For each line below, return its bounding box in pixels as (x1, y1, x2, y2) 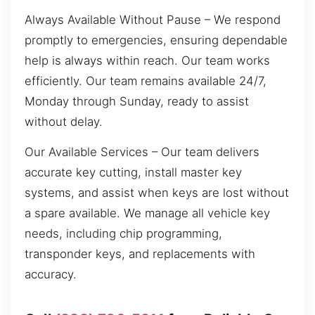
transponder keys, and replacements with (25, 247, 255, 262)
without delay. (25, 114, 103, 129)
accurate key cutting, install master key (25, 165, 242, 180)
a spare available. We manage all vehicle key (25, 206, 270, 221)
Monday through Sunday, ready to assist (25, 94, 249, 108)
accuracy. (25, 267, 77, 282)
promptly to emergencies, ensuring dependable (25, 32, 288, 47)
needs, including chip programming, (25, 226, 222, 241)
